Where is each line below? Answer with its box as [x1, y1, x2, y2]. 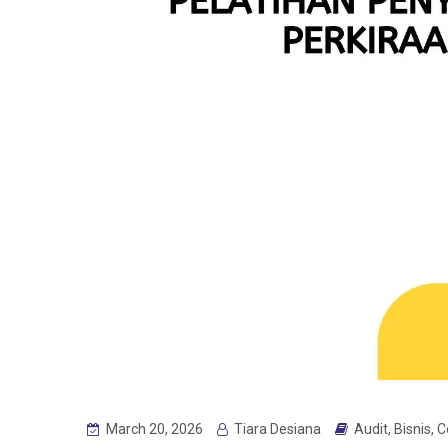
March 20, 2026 [103, 421, 203, 438]
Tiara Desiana [231, 421, 321, 438]
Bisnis [394, 421, 431, 438]
